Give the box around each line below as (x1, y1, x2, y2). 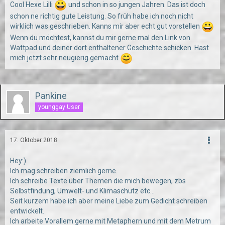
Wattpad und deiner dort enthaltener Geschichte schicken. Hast (10, 44, 209, 52)
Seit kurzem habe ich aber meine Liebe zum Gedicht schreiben (10, 197, 207, 205)
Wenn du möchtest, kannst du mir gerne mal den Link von (10, 34, 190, 42)
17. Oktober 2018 (10, 137, 57, 144)
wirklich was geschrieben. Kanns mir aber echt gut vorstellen (10, 22, 201, 31)
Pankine (35, 90, 67, 101)
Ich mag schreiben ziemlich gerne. (10, 167, 118, 175)
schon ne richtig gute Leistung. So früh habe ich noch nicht (10, 12, 193, 20)
